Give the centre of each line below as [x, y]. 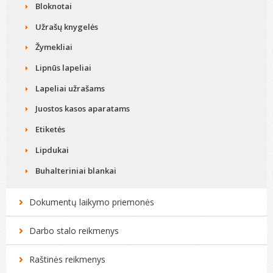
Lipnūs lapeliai [63, 68]
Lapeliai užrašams [70, 88]
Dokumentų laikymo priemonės [92, 202]
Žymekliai [54, 47]
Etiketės [50, 129]
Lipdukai [52, 150]
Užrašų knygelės [67, 27]
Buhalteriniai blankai [76, 171]
